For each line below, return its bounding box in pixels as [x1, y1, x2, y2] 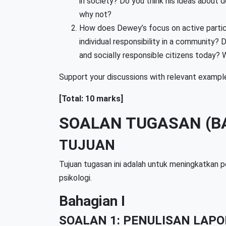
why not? [79, 10, 111, 19]
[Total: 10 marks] [59, 94, 123, 103]
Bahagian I [59, 193, 125, 209]
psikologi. [59, 173, 92, 183]
